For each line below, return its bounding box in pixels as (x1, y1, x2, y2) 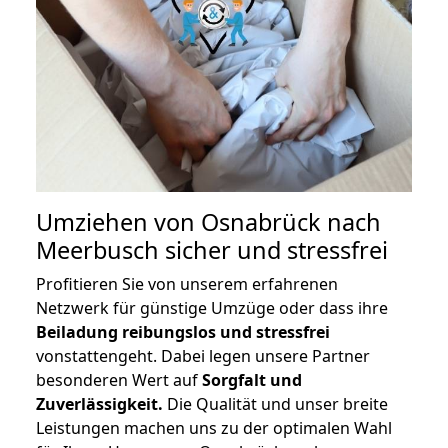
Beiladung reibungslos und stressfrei (36, 321, 330, 344)
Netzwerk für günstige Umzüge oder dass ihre (36, 297, 388, 320)
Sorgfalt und (202, 369, 302, 392)
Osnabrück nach (201, 206, 381, 239)
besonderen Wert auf (36, 369, 202, 392)
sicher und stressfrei (159, 234, 388, 267)
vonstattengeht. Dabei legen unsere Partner (36, 345, 370, 368)
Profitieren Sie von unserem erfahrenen (36, 273, 338, 296)
